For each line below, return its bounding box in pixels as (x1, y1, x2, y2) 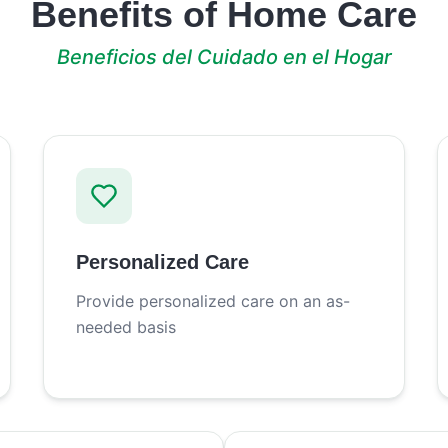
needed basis (75, 317, 176, 337)
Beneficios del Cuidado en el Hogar (56, 45, 392, 69)
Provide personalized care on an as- (75, 291, 350, 311)
